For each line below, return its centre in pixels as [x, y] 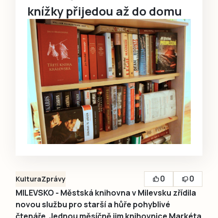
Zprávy [54, 179]
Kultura [28, 179]
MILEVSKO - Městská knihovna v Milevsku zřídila [106, 192]
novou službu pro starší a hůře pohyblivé [93, 204]
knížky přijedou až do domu [105, 11]
